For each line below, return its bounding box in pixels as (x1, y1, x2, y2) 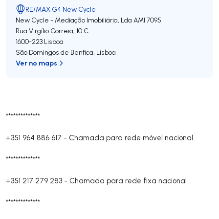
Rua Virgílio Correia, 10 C (16, 26, 88, 35)
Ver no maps (16, 58, 57, 67)
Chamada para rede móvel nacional (69, 133, 193, 142)
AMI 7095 (133, 16, 161, 24)
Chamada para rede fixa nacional (69, 176, 187, 185)
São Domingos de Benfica (16, 48, 93, 57)
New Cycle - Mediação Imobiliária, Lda (16, 16, 132, 24)
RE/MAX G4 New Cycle (25, 5, 96, 14)
